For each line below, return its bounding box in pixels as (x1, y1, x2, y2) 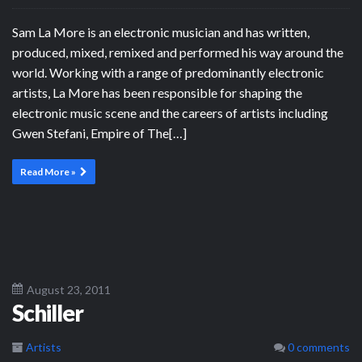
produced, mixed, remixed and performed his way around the (12, 44, 343, 60)
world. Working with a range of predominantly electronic (12, 64, 324, 80)
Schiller (12, 298, 83, 326)
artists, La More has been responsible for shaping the (12, 84, 302, 100)
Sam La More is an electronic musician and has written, (12, 23, 309, 40)
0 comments (285, 339, 350, 354)
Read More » (20, 165, 76, 178)
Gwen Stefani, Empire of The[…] (12, 124, 187, 141)
